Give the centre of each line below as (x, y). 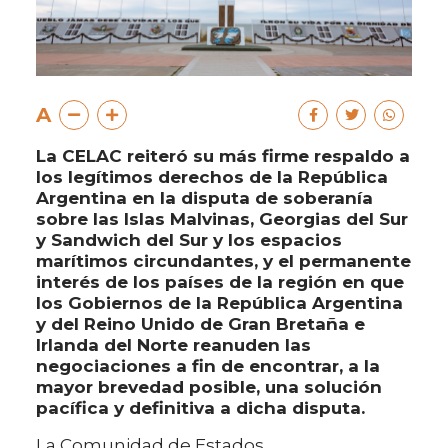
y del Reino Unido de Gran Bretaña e (200, 324)
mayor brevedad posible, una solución (209, 387)
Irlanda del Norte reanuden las (173, 345)
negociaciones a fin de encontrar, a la (208, 366)
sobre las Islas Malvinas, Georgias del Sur (222, 219)
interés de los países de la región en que (220, 282)
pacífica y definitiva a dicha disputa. (200, 408)
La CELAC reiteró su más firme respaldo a (223, 156)
